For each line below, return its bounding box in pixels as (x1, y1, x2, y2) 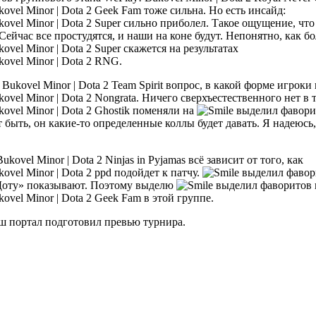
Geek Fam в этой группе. (92, 191, 214, 204)
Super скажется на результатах (92, 42, 241, 54)
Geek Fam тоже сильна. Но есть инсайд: (92, 4, 288, 16)
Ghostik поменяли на (92, 104, 197, 116)
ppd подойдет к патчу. (92, 166, 202, 178)
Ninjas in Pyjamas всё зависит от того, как (102, 153, 306, 166)
